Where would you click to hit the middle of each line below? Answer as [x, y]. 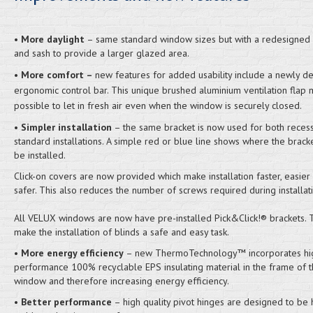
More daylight [52, 39]
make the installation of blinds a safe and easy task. [121, 232]
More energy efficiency [72, 253]
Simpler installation [66, 127]
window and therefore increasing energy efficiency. [121, 281]
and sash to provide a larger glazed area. [101, 53]
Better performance [66, 302]
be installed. [41, 155]
